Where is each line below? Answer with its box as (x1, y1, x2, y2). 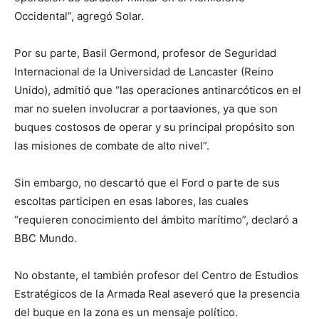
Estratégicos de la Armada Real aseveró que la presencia (14, 287, 300, 301)
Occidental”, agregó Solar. (14, 9, 144, 23)
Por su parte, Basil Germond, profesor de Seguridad (14, 46, 276, 61)
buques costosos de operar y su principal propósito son (14, 120, 295, 135)
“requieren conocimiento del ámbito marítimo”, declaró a (14, 213, 298, 227)
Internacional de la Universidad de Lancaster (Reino (14, 65, 273, 79)
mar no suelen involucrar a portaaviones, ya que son (14, 102, 278, 116)
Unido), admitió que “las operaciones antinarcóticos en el (14, 83, 301, 98)
